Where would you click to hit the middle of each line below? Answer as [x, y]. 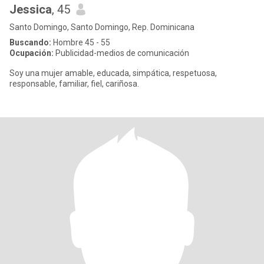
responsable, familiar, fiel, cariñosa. [74, 84]
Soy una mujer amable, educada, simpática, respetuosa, [113, 73]
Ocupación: [32, 53]
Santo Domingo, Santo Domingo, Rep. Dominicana [102, 27]
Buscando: [30, 42]
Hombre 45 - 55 [81, 42]
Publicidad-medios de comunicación [121, 53]
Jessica [31, 9]
